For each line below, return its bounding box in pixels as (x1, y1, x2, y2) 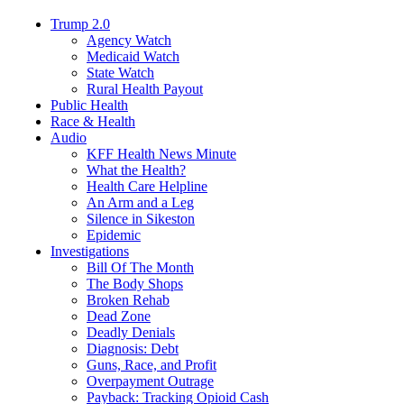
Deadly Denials (87, 324, 175, 340)
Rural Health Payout (87, 80, 203, 96)
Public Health (50, 96, 128, 113)
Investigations (50, 243, 129, 259)
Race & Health (50, 113, 135, 129)
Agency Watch (87, 32, 171, 48)
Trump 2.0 (50, 15, 110, 32)
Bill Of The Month (87, 259, 194, 275)
